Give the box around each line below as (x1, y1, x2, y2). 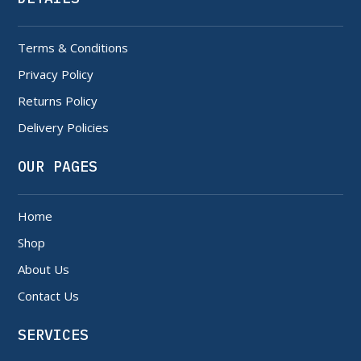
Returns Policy (18, 92, 98, 109)
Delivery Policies (18, 118, 110, 135)
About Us (18, 260, 70, 277)
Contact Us (18, 287, 80, 304)
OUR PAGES (18, 156, 98, 176)
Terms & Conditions (18, 39, 129, 56)
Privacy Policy (18, 65, 94, 82)
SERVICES (18, 325, 89, 344)
